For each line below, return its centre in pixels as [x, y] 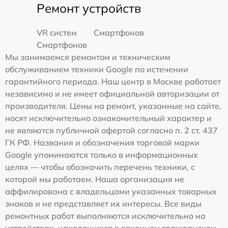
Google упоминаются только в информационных [102, 155]
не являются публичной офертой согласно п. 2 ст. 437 [111, 131]
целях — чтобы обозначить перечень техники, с [100, 167]
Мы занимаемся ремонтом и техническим [88, 57]
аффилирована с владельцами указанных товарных [111, 192]
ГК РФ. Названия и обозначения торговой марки [102, 143]
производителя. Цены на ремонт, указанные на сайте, [113, 106]
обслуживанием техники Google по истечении [97, 69]
